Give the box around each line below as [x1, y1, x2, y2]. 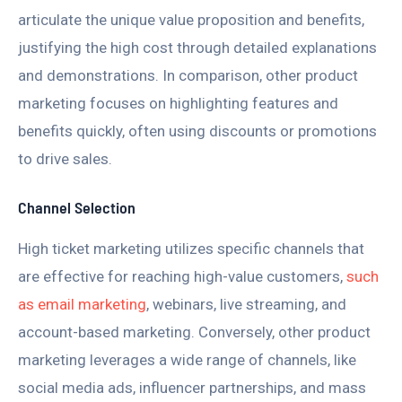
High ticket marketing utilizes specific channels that [18, 239, 364, 258]
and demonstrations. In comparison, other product [18, 66, 358, 85]
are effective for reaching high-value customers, [18, 267, 346, 285]
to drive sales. [18, 150, 112, 169]
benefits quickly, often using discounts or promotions [18, 122, 377, 141]
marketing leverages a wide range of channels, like [18, 350, 356, 369]
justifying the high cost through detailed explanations [18, 39, 377, 57]
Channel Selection [18, 197, 135, 217]
